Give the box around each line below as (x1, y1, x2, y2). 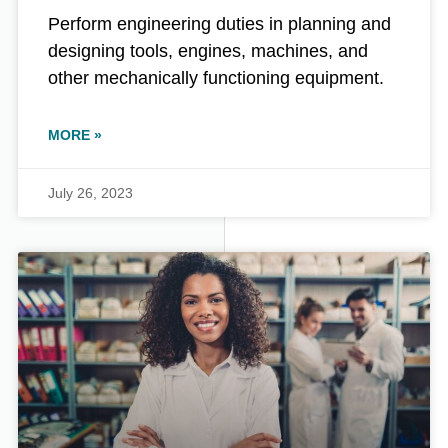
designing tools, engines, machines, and (48, 41, 368, 62)
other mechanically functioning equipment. (48, 68, 384, 89)
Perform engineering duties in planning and (48, 14, 391, 35)
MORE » (48, 127, 102, 144)
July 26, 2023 (48, 185, 133, 202)
